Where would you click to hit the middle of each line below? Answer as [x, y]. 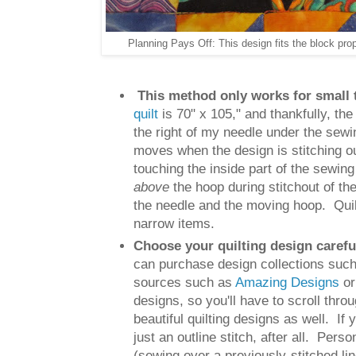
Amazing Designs [288, 282]
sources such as [185, 282]
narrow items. [174, 224]
